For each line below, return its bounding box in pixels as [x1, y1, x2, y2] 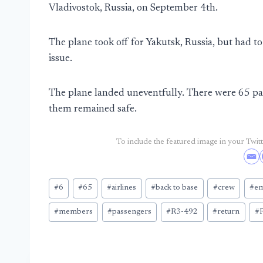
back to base [156, 184, 198, 193]
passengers [112, 208, 152, 217]
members [59, 208, 93, 217]
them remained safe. [49, 104, 137, 114]
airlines [112, 184, 137, 193]
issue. [49, 54, 72, 64]
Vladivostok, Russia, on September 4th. [49, 4, 218, 14]
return [217, 208, 240, 217]
